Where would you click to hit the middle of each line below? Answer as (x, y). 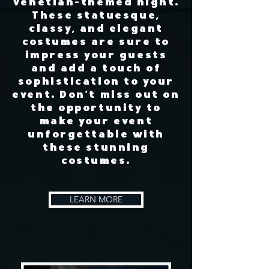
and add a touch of (96, 69)
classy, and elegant (96, 29)
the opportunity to (96, 108)
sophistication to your (96, 82)
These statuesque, (96, 16)
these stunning (96, 148)
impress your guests (96, 56)
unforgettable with (96, 135)
